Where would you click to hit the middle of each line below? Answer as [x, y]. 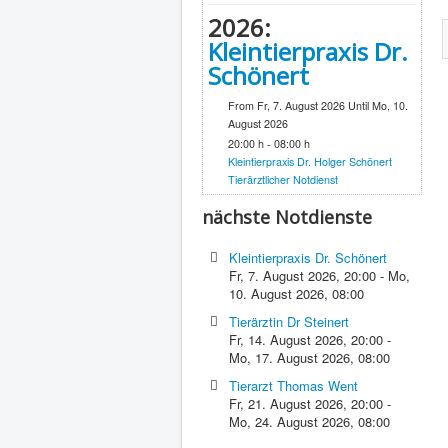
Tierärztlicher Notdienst [283, 180]
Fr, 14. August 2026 [286, 340]
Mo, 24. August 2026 [290, 422]
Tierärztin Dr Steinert [289, 322]
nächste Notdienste [287, 217]
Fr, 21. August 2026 [286, 404]
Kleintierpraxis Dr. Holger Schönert [310, 162]
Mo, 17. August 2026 [290, 358]
